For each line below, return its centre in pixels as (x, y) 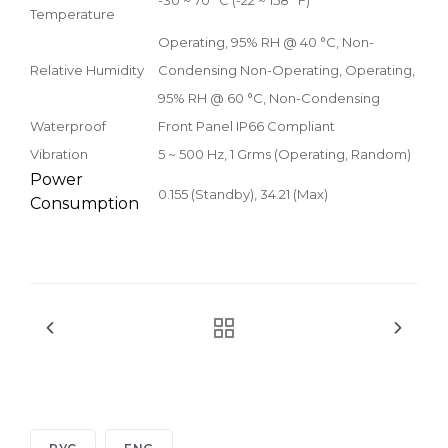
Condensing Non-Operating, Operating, (286, 69)
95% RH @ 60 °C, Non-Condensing (269, 97)
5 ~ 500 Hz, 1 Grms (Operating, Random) (284, 153)
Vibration (59, 153)
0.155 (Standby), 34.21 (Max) (243, 193)
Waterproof (68, 125)
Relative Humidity (87, 69)
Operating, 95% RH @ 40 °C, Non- (266, 41)
